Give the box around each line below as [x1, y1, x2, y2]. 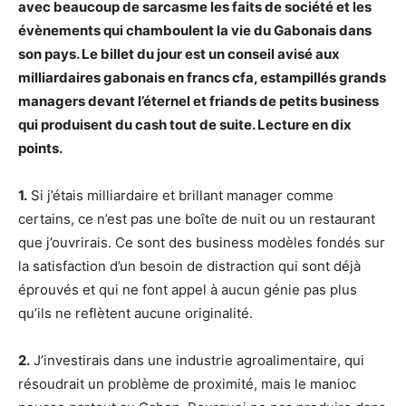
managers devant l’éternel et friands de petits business [18, 92, 379, 111]
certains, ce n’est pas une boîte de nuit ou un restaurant [18, 210, 375, 228]
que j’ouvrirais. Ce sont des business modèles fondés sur [18, 234, 385, 252]
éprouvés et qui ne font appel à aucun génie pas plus [18, 281, 357, 299]
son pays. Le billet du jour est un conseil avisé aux [18, 45, 340, 63]
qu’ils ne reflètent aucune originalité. [18, 304, 253, 323]
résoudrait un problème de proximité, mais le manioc [18, 375, 356, 393]
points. [18, 140, 63, 158]
